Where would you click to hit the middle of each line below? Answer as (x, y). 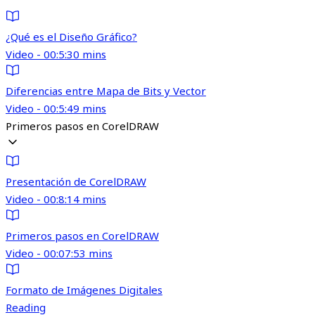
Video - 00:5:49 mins (56, 109)
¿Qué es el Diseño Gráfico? (71, 37)
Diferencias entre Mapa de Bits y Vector (106, 91)
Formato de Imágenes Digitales (84, 290)
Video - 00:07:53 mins (59, 253)
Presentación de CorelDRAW (76, 182)
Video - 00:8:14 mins (56, 199)
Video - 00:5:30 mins (56, 54)
